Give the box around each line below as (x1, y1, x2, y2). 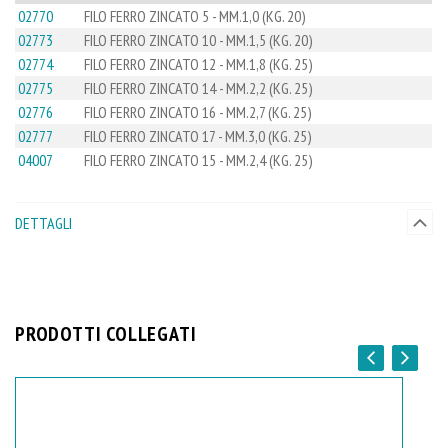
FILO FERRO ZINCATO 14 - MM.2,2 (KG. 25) (84, 77, 314, 98)
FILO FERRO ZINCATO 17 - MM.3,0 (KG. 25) (84, 125, 313, 146)
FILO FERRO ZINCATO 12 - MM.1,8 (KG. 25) (84, 53, 314, 74)
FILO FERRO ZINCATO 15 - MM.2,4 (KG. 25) (84, 149, 314, 170)
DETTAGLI (15, 212, 72, 233)
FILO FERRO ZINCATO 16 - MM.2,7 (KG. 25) (84, 101, 313, 122)
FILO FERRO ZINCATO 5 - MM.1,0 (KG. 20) (84, 5, 307, 26)
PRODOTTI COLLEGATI (15, 320, 197, 347)
